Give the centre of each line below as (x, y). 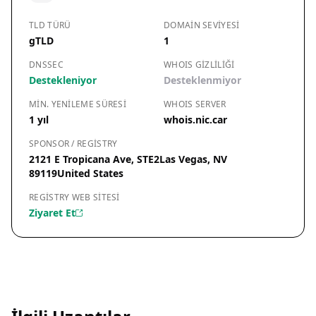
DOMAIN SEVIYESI (202, 25)
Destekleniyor (63, 80)
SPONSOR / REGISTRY (73, 144)
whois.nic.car (195, 120)
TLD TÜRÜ (50, 25)
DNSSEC (46, 65)
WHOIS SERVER (195, 104)
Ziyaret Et (52, 213)
